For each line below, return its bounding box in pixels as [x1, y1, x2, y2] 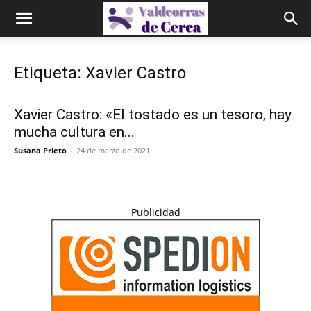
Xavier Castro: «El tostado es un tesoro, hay [14, 106, 292, 123]
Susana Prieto [14, 145, 67, 155]
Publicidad [131, 205, 180, 219]
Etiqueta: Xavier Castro [14, 63, 186, 83]
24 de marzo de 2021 [76, 145, 150, 155]
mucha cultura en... [14, 124, 135, 140]
